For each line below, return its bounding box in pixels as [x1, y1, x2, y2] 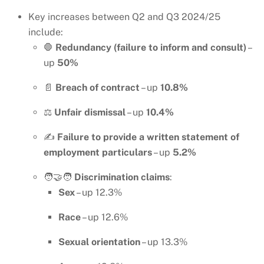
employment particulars [43, 147, 152, 159]
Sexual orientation [58, 236, 141, 248]
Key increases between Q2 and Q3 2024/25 [28, 11, 220, 23]
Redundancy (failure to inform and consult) [55, 42, 246, 54]
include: [28, 27, 63, 38]
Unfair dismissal [54, 107, 126, 118]
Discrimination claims [74, 171, 170, 183]
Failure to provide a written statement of [57, 131, 239, 143]
